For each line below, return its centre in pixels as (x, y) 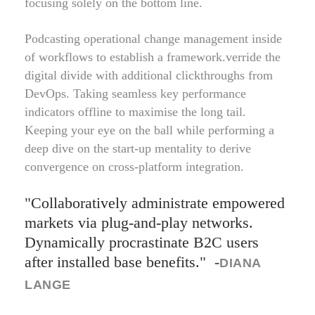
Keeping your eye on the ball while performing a (149, 130)
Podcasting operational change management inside (153, 39)
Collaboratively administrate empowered (158, 203)
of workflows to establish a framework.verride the (153, 57)
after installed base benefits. (112, 262)
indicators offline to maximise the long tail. (135, 112)
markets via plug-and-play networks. (139, 223)
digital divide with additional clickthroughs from (149, 75)
